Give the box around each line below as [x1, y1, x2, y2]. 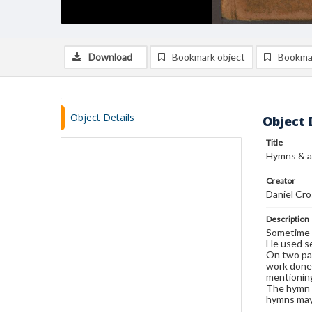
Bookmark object [172, 51, 245, 63]
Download [88, 51, 132, 63]
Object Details [70, 111, 134, 124]
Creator [266, 175, 295, 186]
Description [266, 214, 309, 224]
